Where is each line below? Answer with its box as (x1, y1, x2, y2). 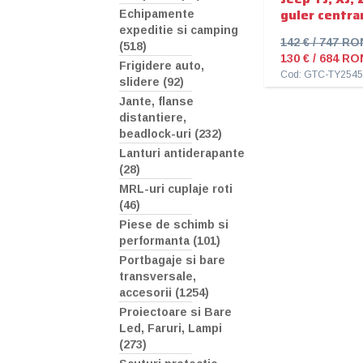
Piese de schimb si (119, 218, 228, 232)
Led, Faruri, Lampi (119, 322, 222, 335)
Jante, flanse (119, 95, 194, 109)
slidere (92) (119, 75, 184, 89)
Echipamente (119, 7, 194, 21)
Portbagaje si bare (119, 254, 225, 267)
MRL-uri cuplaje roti (119, 182, 233, 196)
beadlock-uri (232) (119, 127, 222, 141)
